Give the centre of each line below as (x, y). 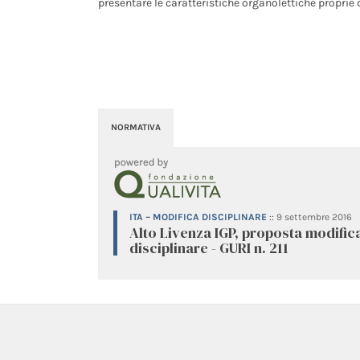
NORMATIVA (136, 127)
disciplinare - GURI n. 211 (209, 247)
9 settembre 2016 (314, 217)
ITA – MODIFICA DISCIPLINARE (198, 217)
